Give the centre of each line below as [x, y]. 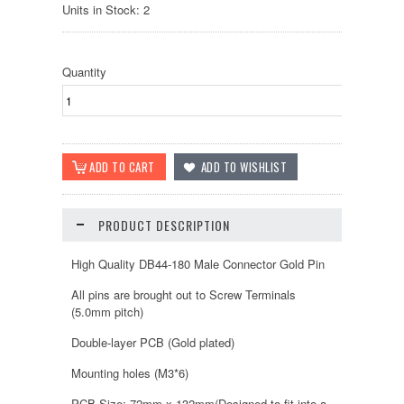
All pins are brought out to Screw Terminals [184, 294]
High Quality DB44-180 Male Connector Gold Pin [198, 264]
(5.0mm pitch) [107, 312]
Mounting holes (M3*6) [130, 373]
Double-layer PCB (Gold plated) [153, 342]
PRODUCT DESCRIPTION [164, 225]
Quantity [84, 72]
